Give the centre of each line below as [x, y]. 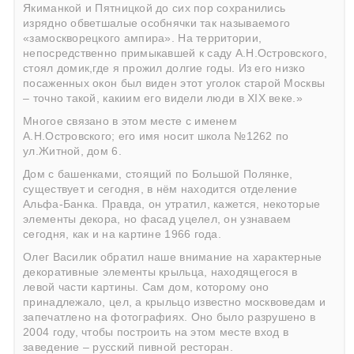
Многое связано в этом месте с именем [130, 122]
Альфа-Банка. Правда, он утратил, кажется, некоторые [172, 205]
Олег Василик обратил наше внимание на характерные [173, 258]
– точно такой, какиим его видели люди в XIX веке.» [163, 99]
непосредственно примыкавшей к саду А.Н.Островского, [175, 54]
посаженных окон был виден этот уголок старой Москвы [174, 84]
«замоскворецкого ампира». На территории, [143, 39]
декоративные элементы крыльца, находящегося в [160, 273]
